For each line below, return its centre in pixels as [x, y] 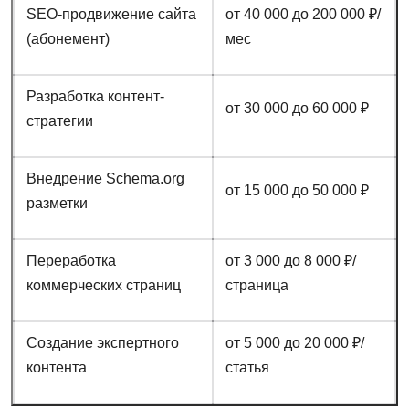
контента [56, 367]
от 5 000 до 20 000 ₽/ [294, 343]
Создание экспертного [102, 343]
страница [257, 285]
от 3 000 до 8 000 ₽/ [290, 261]
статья [247, 367]
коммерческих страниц [103, 285]
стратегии [59, 121]
